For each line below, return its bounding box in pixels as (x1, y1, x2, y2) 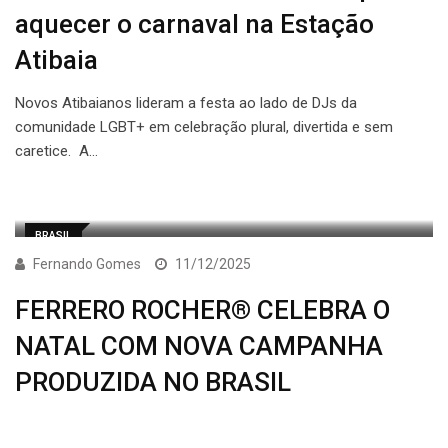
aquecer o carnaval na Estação (15, 9, 374, 40)
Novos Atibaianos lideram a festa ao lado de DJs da (15, 94, 357, 113)
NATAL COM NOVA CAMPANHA (15, 331, 383, 362)
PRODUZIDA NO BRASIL (15, 367, 291, 398)
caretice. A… (15, 142, 98, 161)
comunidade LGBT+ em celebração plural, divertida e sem (15, 118, 393, 137)
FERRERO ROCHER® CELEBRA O (15, 295, 390, 326)
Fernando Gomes (33, 256, 141, 273)
